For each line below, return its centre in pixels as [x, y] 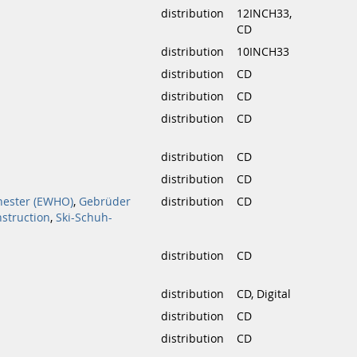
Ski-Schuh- [84, 218]
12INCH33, [264, 14]
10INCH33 [263, 52]
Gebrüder [105, 202]
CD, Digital [264, 294]
